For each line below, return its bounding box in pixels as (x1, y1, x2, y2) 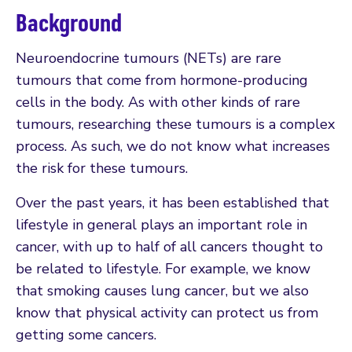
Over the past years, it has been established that (16, 193, 329, 213)
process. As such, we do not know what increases (16, 137, 330, 156)
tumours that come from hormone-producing (16, 71, 308, 90)
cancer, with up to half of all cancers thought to (16, 237, 323, 257)
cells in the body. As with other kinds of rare (16, 93, 300, 112)
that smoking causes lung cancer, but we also (16, 281, 309, 301)
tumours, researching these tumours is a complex (16, 115, 335, 134)
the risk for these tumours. (16, 159, 188, 178)
